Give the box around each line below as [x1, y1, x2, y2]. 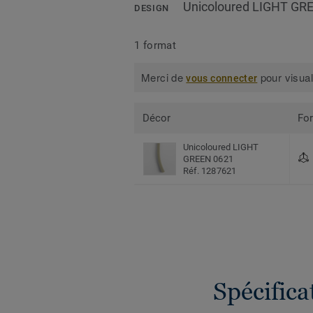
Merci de [141, 70, 187, 85]
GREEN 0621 [183, 154, 233, 165]
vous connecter [186, 73, 258, 85]
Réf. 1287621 [183, 166, 236, 177]
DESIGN [134, 3, 169, 14]
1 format [134, 38, 177, 52]
